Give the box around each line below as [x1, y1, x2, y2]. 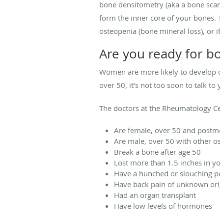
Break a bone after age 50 [114, 146, 201, 157]
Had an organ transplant [114, 190, 196, 200]
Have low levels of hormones [114, 200, 212, 211]
